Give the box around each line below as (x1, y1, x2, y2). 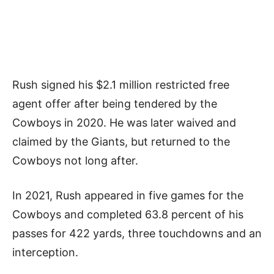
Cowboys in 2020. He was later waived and (12, 116, 236, 129)
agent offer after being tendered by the (12, 97, 217, 110)
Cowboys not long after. (12, 154, 141, 167)
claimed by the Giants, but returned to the (12, 135, 230, 148)
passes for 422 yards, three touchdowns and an (12, 226, 262, 240)
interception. (12, 245, 78, 259)
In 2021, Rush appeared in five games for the (12, 188, 243, 202)
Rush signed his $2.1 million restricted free (12, 78, 229, 91)
